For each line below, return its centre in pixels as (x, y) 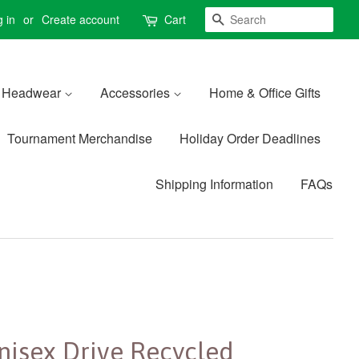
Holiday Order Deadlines (250, 138)
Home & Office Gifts (265, 93)
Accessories (137, 93)
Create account (81, 19)
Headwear (33, 93)
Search (245, 20)
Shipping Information (214, 184)
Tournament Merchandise (80, 138)
